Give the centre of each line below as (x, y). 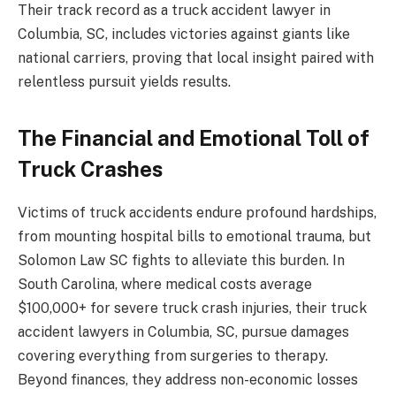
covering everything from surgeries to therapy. (173, 355)
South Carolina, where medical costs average (165, 284)
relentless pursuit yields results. (124, 82)
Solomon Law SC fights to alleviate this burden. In (181, 260)
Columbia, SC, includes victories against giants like (184, 34)
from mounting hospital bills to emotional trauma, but (194, 236)
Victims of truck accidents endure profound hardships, (197, 212)
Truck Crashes (90, 168)
